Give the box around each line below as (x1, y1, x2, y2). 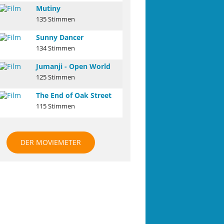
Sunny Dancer (36, 32, 83, 42)
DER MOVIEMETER (20, 137, 81, 147)
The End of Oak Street (36, 90, 111, 100)
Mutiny (36, 3, 60, 13)
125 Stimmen (36, 73, 75, 82)
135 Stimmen (36, 15, 75, 24)
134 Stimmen (36, 44, 75, 53)
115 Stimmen (36, 102, 75, 111)
